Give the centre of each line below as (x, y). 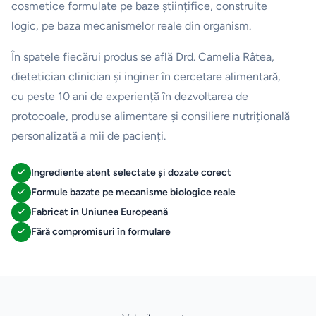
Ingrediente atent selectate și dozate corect (131, 172)
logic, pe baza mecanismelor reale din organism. (131, 25)
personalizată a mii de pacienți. (89, 135)
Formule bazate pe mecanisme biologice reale (133, 192)
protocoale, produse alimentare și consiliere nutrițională (151, 116)
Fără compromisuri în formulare (101, 231)
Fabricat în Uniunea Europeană (99, 212)
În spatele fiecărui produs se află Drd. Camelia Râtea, (143, 56)
